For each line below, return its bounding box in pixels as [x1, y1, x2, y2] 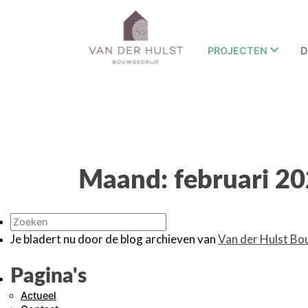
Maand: [78, 166, 174, 193]
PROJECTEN [207, 44, 267, 56]
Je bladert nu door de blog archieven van [10, 231, 218, 246]
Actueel [21, 289, 56, 301]
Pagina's [10, 265, 87, 287]
